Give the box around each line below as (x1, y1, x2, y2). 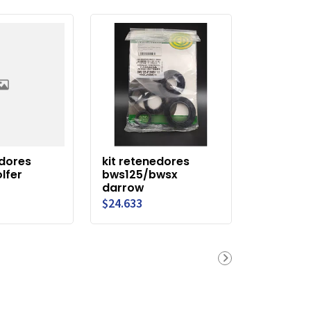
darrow (102, 179, 144, 196)
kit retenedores (102, 153, 190, 169)
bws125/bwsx (102, 166, 178, 183)
